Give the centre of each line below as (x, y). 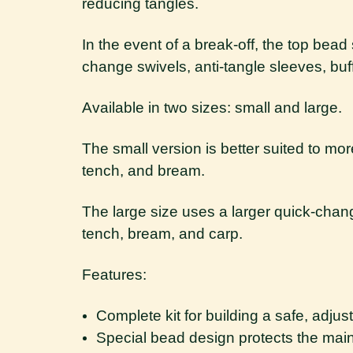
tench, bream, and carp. (162, 234)
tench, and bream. (143, 171)
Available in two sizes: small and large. (212, 108)
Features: (114, 275)
